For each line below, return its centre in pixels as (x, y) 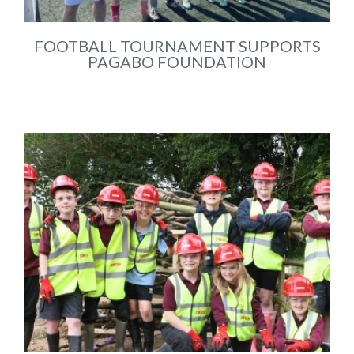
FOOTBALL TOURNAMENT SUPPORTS (177, 46)
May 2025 (177, 85)
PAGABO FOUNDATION (177, 62)
